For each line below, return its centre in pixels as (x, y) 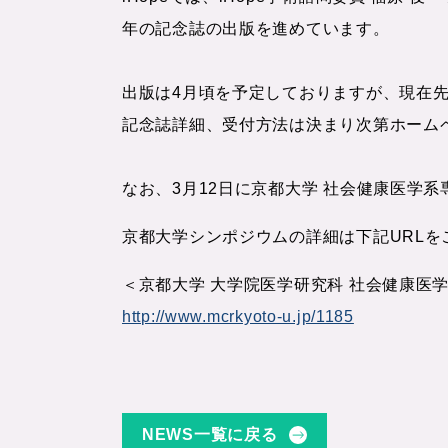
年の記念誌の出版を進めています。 (256, 28)
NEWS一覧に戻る (210, 434)
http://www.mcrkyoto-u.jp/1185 (238, 316)
